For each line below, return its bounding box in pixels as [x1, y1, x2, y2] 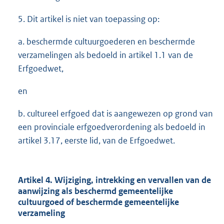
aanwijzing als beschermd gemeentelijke [18, 185, 173, 197]
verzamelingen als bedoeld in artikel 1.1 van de [18, 49, 193, 61]
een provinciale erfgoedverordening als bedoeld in [18, 121, 205, 133]
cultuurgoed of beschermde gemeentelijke [18, 196, 179, 208]
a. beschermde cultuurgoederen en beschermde [18, 36, 195, 47]
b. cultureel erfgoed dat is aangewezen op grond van [18, 108, 213, 119]
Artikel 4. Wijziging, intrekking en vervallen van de [18, 174, 211, 186]
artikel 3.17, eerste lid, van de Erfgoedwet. [18, 135, 175, 146]
